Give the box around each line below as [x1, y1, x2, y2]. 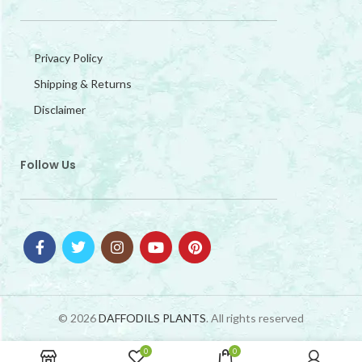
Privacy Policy [34, 50, 103, 65]
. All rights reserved [206, 310, 304, 325]
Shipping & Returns [34, 76, 132, 90]
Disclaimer [34, 102, 86, 116]
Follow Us [20, 156, 76, 173]
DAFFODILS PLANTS [99, 310, 206, 325]
